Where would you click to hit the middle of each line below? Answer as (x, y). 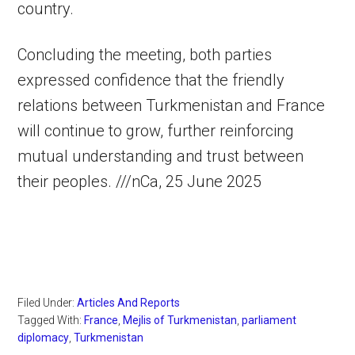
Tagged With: (51, 320)
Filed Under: (48, 303)
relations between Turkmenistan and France (172, 105)
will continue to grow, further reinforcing (156, 131)
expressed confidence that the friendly (151, 80)
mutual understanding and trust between (161, 156)
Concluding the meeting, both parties (145, 55)
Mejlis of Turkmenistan (180, 320)
